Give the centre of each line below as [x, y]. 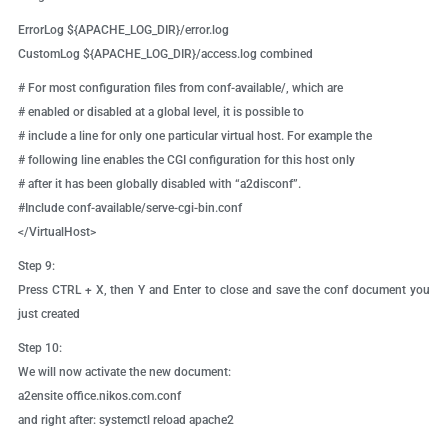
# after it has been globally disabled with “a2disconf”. [159, 184]
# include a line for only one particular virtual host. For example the [194, 136]
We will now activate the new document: [124, 372]
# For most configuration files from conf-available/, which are [180, 88]
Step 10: [39, 348]
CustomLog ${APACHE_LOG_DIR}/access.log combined [165, 54]
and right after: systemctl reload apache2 [125, 420]
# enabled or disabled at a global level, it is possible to [160, 112]
